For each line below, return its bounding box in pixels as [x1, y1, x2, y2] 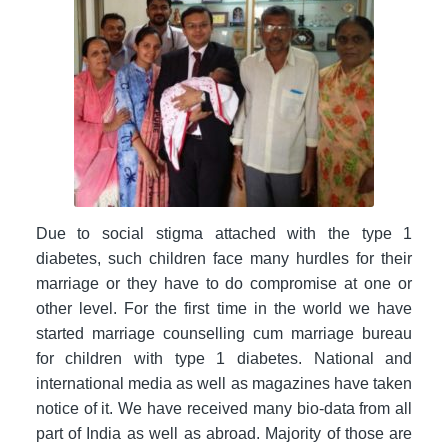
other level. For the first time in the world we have [35, 299, 413, 317]
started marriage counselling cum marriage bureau [35, 324, 413, 342]
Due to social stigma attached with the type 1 [35, 224, 413, 242]
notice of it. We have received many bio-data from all [35, 399, 413, 417]
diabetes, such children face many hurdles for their [35, 249, 413, 267]
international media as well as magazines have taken [35, 374, 413, 392]
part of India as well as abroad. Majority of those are [35, 424, 413, 442]
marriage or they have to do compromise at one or [35, 274, 413, 292]
